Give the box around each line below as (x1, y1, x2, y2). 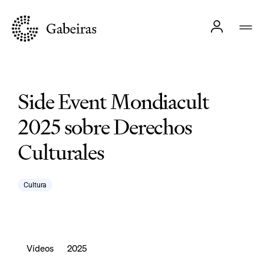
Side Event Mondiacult (18, 88, 209, 115)
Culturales (18, 138, 104, 166)
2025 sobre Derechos (18, 113, 193, 141)
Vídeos (27, 242, 54, 254)
